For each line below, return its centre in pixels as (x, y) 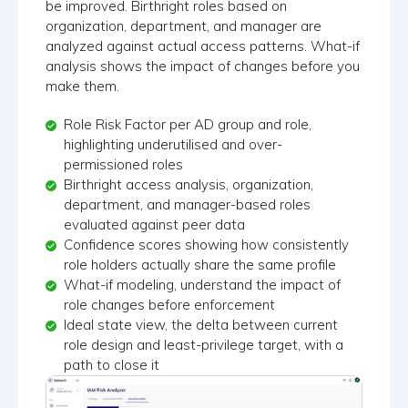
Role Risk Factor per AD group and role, (188, 125)
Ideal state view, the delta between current (201, 325)
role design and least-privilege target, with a (204, 345)
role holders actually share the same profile (200, 265)
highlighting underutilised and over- (173, 145)
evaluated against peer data (154, 225)
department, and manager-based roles (187, 205)
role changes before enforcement (169, 305)
